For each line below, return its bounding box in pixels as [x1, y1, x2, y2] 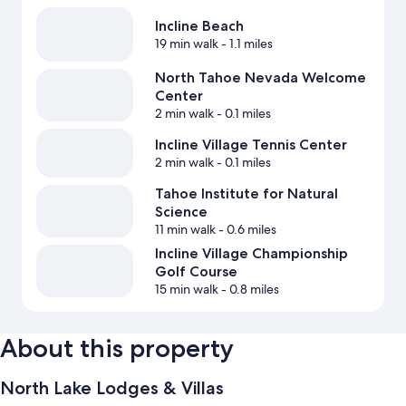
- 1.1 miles [217, 35, 273, 53]
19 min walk [154, 35, 218, 53]
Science [154, 202, 208, 220]
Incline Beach [154, 17, 244, 35]
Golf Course [154, 262, 237, 280]
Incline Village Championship [154, 244, 348, 262]
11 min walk [154, 220, 216, 237]
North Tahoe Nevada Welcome [154, 69, 366, 87]
